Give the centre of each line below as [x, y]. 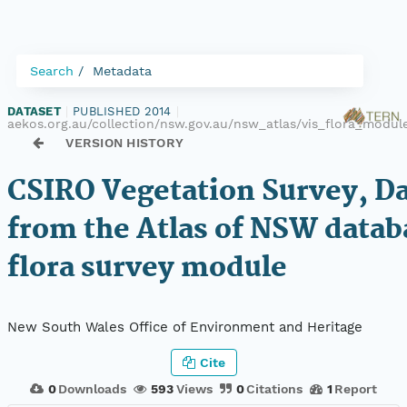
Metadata [122, 71]
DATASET [34, 111]
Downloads [93, 388]
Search [52, 71]
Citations [274, 388]
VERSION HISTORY [125, 143]
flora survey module [147, 268]
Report [356, 388]
